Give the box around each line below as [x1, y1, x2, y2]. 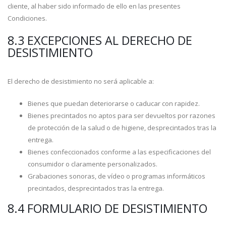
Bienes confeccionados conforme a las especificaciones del [28, 147, 211, 156]
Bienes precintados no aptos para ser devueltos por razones [28, 111, 215, 120]
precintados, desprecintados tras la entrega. [28, 184, 164, 193]
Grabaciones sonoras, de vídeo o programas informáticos [28, 172, 205, 181]
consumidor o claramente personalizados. [28, 159, 157, 168]
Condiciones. [8, 14, 47, 23]
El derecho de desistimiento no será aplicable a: [8, 77, 154, 86]
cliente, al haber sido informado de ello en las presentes [8, 2, 181, 11]
